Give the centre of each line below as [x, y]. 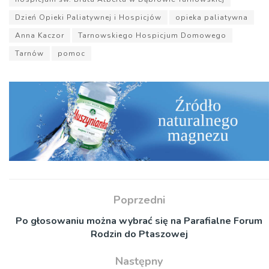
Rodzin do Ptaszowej [139, 234]
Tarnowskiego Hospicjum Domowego [152, 36]
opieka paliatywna [212, 18]
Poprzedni [139, 200]
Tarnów [29, 54]
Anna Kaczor [40, 36]
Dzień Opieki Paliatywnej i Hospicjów [88, 18]
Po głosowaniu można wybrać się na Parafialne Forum [139, 221]
